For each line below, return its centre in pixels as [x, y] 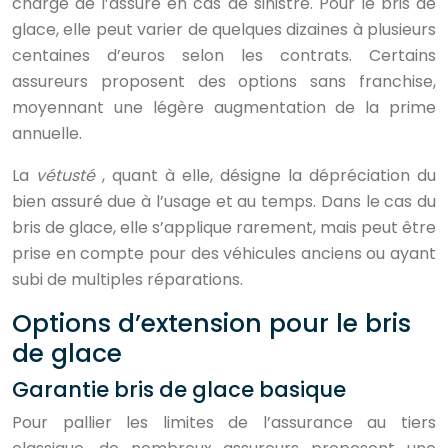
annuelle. [47, 133]
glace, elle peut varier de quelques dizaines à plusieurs [224, 29]
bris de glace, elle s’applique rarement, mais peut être [224, 227]
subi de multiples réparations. [127, 279]
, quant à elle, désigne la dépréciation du [269, 175]
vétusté [69, 175]
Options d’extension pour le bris [211, 323]
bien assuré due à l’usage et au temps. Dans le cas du [224, 201]
